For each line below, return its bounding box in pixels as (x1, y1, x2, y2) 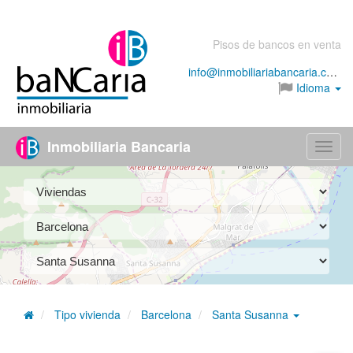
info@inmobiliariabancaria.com (326, 64, 337, 80)
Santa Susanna (212, 307, 292, 322)
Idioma (293, 80, 333, 95)
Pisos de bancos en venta (213, 36, 341, 52)
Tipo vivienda (54, 307, 121, 322)
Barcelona (141, 307, 191, 322)
